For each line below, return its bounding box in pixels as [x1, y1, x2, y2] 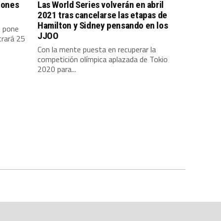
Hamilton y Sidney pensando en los [37, 20, 168, 31]
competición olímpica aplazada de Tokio [37, 53, 168, 65]
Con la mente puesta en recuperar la [37, 43, 156, 55]
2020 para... [37, 63, 76, 75]
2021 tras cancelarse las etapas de [37, 9, 167, 21]
